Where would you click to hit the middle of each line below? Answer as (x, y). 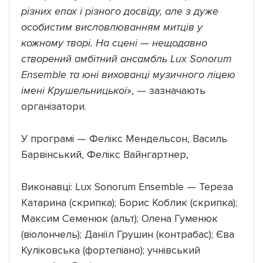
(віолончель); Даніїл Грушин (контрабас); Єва (128, 234)
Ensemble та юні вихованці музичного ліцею (128, 74)
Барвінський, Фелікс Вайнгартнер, (105, 154)
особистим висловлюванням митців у (112, 27)
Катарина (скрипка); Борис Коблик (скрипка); (129, 202)
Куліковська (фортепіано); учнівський (111, 250)
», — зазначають (166, 90)
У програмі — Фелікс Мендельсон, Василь (124, 138)
